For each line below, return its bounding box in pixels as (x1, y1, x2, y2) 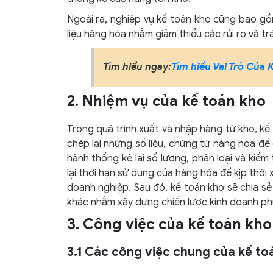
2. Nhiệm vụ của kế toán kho (66, 91, 266, 110)
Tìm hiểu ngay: (102, 60, 171, 73)
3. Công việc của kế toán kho (66, 214, 272, 233)
